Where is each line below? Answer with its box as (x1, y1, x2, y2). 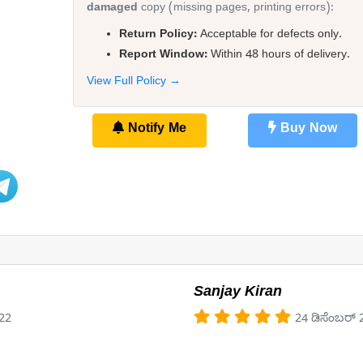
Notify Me (123, 122, 186, 139)
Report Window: (118, 48, 207, 64)
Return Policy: (118, 28, 197, 44)
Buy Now (275, 122, 337, 139)
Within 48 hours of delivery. (207, 48, 350, 64)
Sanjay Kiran (194, 284, 282, 304)
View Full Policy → (86, 75, 181, 91)
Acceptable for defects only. (196, 28, 342, 44)
